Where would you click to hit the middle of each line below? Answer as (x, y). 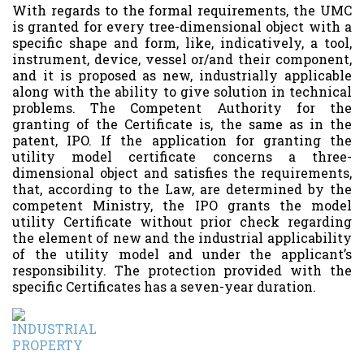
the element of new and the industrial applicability (182, 237)
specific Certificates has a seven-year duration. (164, 286)
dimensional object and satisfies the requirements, (182, 172)
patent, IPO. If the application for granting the (182, 140)
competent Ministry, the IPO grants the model (182, 205)
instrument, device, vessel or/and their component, (182, 58)
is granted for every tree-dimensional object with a (182, 26)
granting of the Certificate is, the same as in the (182, 123)
